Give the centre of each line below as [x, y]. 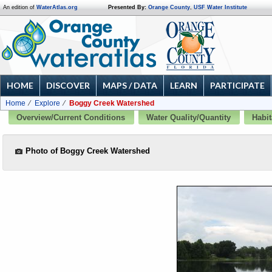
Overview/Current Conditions [71, 118]
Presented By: [127, 7]
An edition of [20, 7]
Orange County [169, 7]
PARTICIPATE [237, 85]
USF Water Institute [220, 7]
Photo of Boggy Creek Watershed [87, 151]
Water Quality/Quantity [189, 118]
